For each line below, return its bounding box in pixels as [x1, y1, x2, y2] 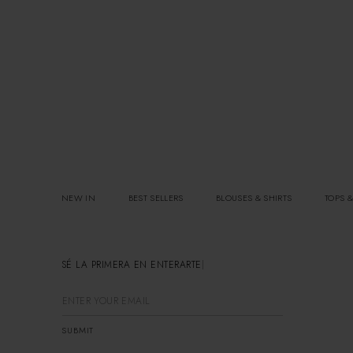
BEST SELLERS [128, 191, 184, 205]
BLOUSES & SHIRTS [216, 191, 292, 205]
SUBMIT [61, 324, 95, 337]
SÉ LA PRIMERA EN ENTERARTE [61, 258, 202, 273]
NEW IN [61, 191, 95, 205]
